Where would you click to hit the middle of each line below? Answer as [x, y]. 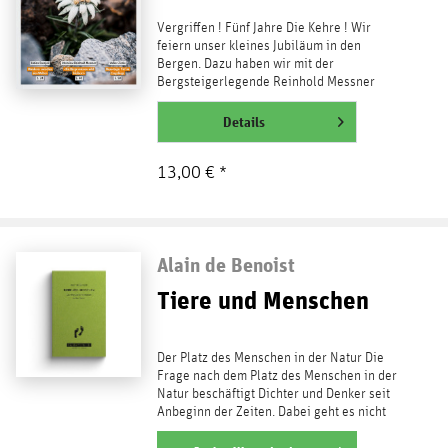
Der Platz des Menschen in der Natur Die [270, 357]
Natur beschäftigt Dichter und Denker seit [273, 393]
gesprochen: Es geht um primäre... [252, 99]
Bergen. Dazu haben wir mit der [245, 63]
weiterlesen [194, 120]
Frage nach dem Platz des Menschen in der [276, 375]
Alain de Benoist [225, 264]
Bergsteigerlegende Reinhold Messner [265, 81]
